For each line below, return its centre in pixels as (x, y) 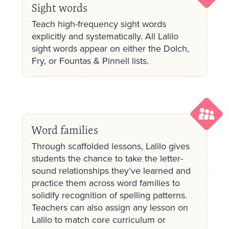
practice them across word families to (106, 183)
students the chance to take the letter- (107, 158)
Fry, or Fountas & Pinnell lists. (90, 60)
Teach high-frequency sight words (99, 24)
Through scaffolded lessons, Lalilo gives (110, 146)
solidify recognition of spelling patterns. (109, 195)
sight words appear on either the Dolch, (110, 48)
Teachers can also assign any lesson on (110, 208)
